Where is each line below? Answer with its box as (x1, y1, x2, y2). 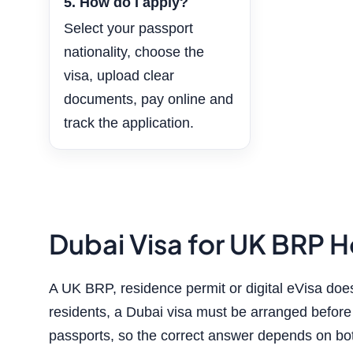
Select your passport (64, 20, 193, 37)
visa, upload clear (64, 68, 174, 84)
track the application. (64, 115, 194, 132)
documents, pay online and (64, 91, 233, 108)
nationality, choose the (64, 44, 204, 61)
